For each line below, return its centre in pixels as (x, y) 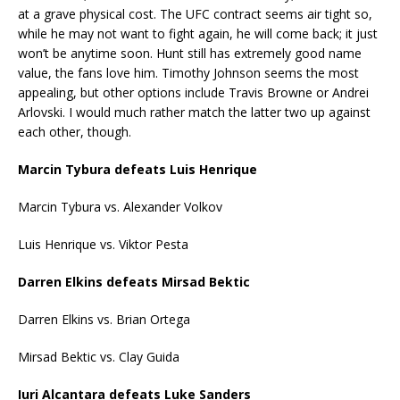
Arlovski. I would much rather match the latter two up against (194, 112)
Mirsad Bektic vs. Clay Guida (99, 356)
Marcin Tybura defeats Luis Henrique (137, 169)
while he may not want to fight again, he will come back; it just (198, 33)
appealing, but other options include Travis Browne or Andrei (193, 92)
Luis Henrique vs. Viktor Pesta (103, 244)
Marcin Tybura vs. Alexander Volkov (120, 206)
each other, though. (75, 131)
